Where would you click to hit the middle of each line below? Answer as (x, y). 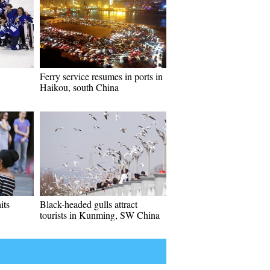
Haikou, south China (79, 87)
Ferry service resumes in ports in (101, 76)
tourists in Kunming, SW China (100, 215)
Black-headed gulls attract (89, 204)
